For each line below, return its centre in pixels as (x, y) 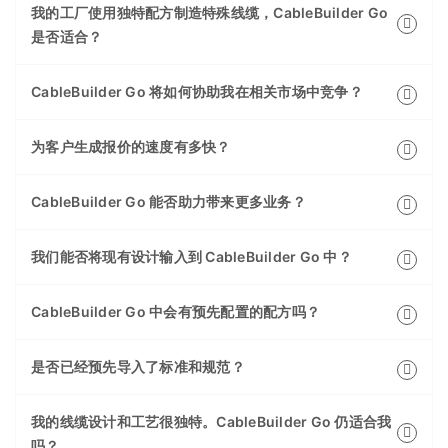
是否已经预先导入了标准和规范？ (138, 367)
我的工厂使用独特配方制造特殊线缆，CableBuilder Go (209, 13)
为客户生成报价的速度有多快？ (131, 147)
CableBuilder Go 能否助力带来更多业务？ (168, 202)
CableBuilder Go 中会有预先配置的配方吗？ (175, 312)
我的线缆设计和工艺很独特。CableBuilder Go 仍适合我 (211, 422)
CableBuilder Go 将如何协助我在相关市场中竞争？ (197, 92)
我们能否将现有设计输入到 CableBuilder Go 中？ (191, 257)
